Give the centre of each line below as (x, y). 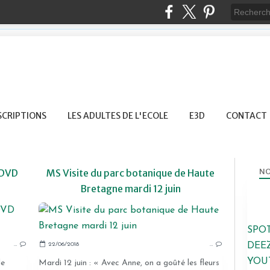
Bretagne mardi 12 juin (130, 189)
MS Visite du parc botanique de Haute (130, 173)
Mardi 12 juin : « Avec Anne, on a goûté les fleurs (129, 263)
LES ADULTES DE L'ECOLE (118, 116)
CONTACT (246, 116)
